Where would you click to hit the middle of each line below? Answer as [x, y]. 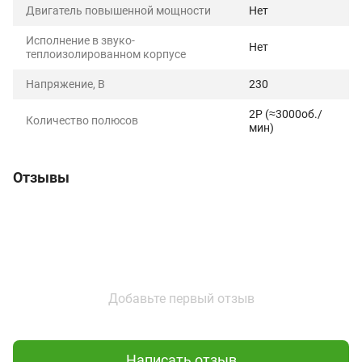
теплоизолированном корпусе [106, 54]
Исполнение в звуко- [80, 40]
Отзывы [41, 177]
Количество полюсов [82, 120]
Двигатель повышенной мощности [118, 11]
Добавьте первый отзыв [181, 299]
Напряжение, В [65, 84]
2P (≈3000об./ [286, 114]
